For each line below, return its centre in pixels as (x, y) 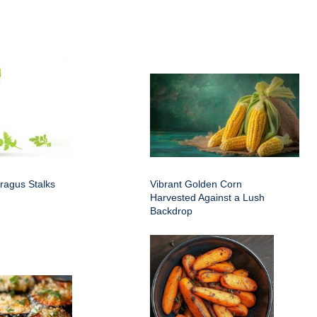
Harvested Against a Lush (207, 197)
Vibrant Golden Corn (196, 184)
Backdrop (171, 211)
